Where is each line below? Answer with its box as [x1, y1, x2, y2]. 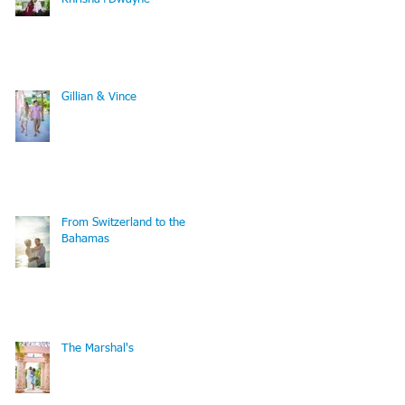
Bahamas [61, 232, 109, 245]
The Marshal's [61, 342, 134, 354]
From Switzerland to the [61, 216, 185, 229]
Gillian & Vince [61, 90, 137, 103]
